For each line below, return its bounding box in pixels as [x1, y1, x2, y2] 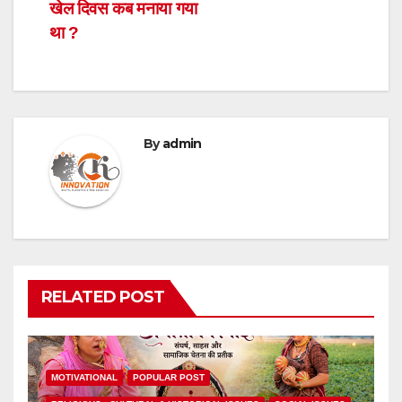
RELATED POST [41, 287, 165, 308]
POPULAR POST [133, 372, 205, 383]
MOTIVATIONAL [51, 372, 118, 383]
